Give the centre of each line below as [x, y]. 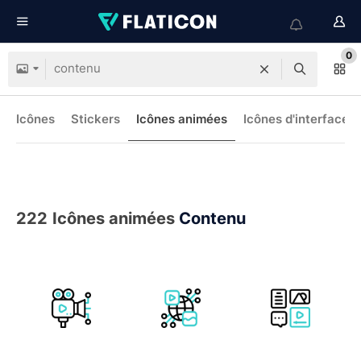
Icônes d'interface [296, 119]
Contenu [212, 218]
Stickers [95, 119]
